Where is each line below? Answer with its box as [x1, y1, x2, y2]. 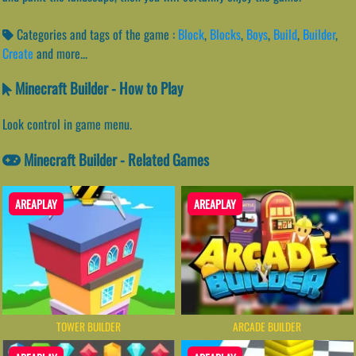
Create [2, 43, 33, 63]
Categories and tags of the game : [14, 24, 178, 44]
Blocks [210, 24, 241, 44]
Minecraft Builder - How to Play [11, 77, 183, 99]
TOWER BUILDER [56, 318, 122, 335]
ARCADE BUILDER [233, 318, 302, 335]
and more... [37, 43, 87, 63]
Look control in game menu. [2, 114, 132, 134]
